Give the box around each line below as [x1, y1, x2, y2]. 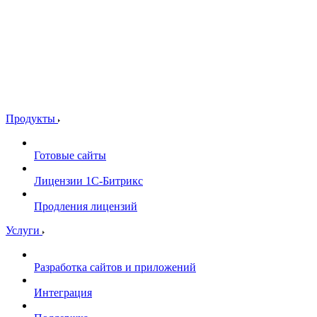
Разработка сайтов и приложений [34, 260, 196, 273]
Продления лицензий [34, 200, 137, 212]
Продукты [6, 112, 58, 125]
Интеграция [34, 286, 92, 299]
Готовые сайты [34, 149, 106, 161]
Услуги [6, 224, 42, 236]
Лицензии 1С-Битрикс [34, 174, 143, 187]
